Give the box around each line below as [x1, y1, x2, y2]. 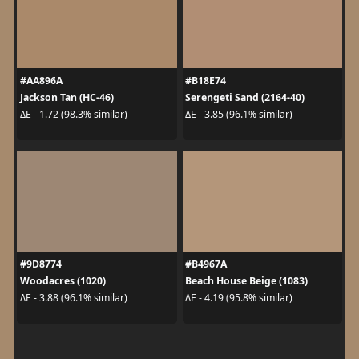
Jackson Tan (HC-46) [19, 90, 114, 104]
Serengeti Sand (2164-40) [185, 90, 305, 104]
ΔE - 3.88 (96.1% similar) [19, 291, 127, 305]
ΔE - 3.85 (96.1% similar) [185, 107, 292, 121]
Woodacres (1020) [19, 273, 106, 288]
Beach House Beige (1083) [185, 273, 308, 288]
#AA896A [19, 73, 63, 87]
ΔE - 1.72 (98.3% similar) [19, 107, 127, 121]
